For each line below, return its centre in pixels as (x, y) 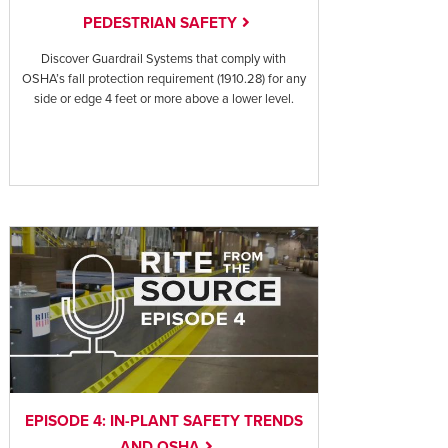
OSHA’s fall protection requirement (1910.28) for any (163, 78)
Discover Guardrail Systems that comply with (164, 58)
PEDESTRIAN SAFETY (159, 22)
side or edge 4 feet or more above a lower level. (163, 98)
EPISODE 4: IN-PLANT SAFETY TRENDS (163, 421)
